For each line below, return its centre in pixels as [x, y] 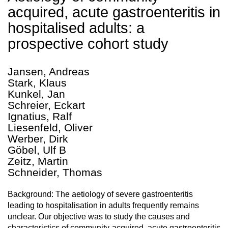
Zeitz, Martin [38, 161]
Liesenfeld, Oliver [50, 127]
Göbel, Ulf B [37, 150]
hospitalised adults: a [76, 28]
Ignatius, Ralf [40, 116]
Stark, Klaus [37, 83]
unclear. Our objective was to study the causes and [99, 217]
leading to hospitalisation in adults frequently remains [103, 205]
